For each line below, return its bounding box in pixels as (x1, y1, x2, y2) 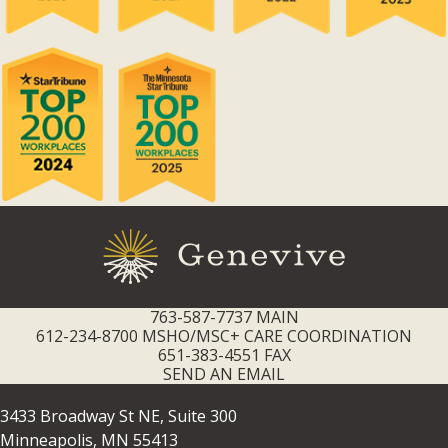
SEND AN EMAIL (163, 363, 285, 386)
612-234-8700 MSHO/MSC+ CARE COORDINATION (36, 325, 412, 348)
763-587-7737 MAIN (149, 306, 299, 329)
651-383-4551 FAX (157, 344, 291, 367)
